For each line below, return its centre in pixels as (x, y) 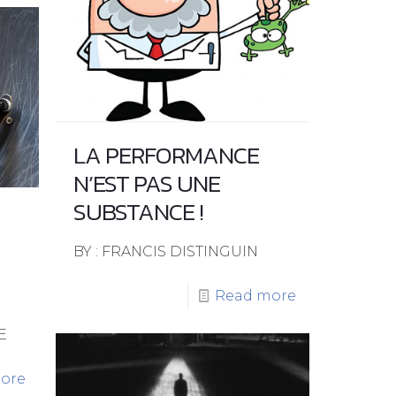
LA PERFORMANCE (166, 155)
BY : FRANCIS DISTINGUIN (165, 251)
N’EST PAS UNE (146, 183)
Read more (255, 295)
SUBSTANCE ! (138, 211)
